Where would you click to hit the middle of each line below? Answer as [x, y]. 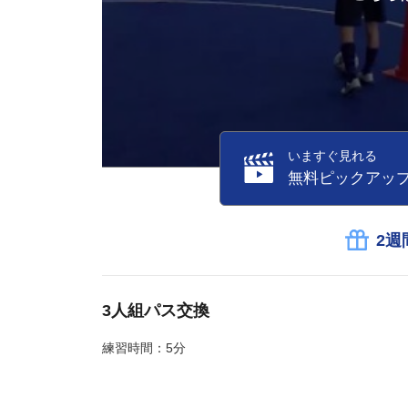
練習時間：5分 [144, 347]
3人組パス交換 [156, 310]
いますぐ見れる [332, 156]
